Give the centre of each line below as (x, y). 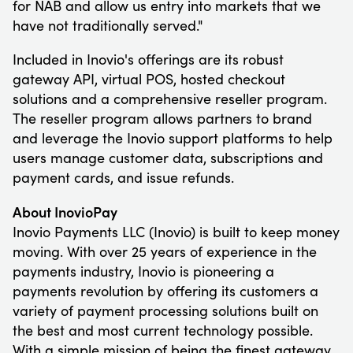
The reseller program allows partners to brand (162, 118)
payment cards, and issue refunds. (123, 177)
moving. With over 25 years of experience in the (165, 251)
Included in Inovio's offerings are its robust (148, 59)
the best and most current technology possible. (163, 330)
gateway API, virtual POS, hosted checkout (149, 78)
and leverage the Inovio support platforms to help (173, 137)
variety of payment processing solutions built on (165, 310)
